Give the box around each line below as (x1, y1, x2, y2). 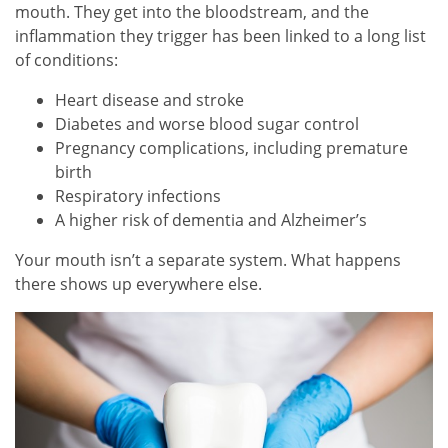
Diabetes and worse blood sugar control (55, 113, 359, 136)
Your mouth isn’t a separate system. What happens (15, 249, 401, 272)
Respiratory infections (55, 185, 221, 208)
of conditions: (15, 49, 118, 72)
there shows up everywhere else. (15, 273, 262, 296)
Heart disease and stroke (55, 89, 244, 112)
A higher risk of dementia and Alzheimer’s (55, 209, 367, 232)
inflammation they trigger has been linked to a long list (15, 25, 426, 48)
